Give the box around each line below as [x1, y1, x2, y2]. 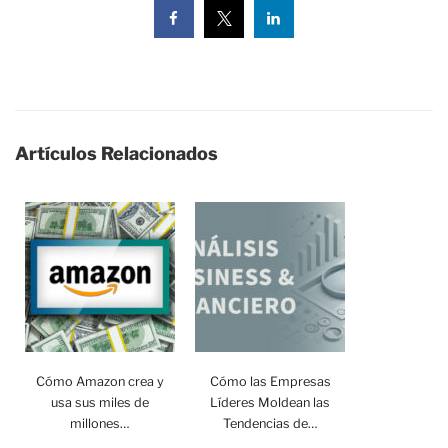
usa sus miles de [51, 394, 149, 410]
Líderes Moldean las [210, 394, 330, 410]
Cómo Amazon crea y [36, 373, 164, 389]
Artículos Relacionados [15, 142, 218, 164]
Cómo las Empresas [209, 373, 331, 389]
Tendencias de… [222, 415, 318, 431]
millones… [70, 415, 130, 431]
